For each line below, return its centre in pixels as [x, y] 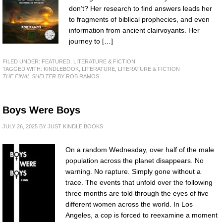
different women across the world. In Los [129, 204]
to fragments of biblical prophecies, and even [139, 20]
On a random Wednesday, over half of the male [140, 150]
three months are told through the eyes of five [137, 193]
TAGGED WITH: [23, 69]
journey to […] [91, 41]
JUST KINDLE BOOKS [75, 126]
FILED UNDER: [22, 61]
